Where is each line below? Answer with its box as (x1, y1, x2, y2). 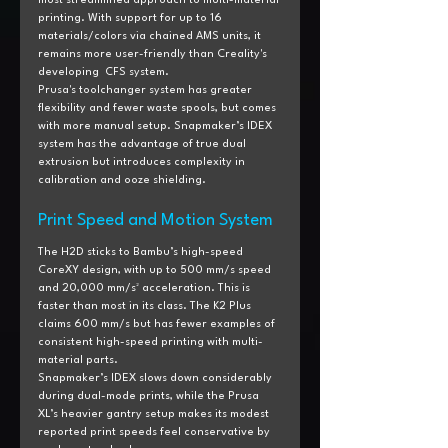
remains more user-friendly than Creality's (38, 49, 270, 61)
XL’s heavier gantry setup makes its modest (38, 409, 272, 421)
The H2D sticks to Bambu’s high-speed (38, 247, 246, 259)
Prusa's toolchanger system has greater (38, 85, 255, 97)
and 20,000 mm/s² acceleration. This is (38, 283, 253, 295)
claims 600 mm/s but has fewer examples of (38, 319, 278, 331)
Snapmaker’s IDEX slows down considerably (38, 373, 275, 385)
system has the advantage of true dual (38, 139, 249, 151)
